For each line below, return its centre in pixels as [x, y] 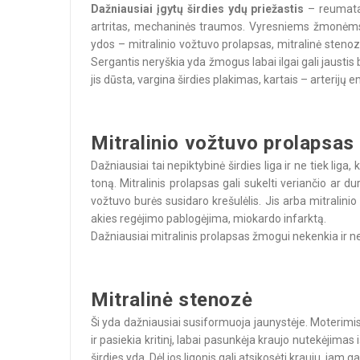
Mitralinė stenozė [172, 300]
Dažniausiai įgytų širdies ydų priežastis [198, 9]
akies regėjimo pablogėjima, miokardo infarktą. [209, 219]
